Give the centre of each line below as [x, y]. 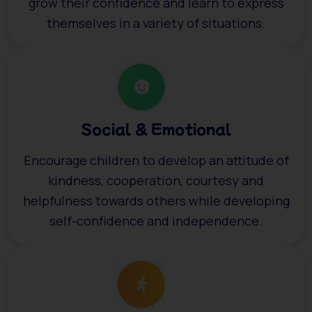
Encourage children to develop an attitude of [156, 161]
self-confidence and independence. [156, 221]
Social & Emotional [156, 129]
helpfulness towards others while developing [156, 201]
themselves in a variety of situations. [156, 23]
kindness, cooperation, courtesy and [156, 181]
